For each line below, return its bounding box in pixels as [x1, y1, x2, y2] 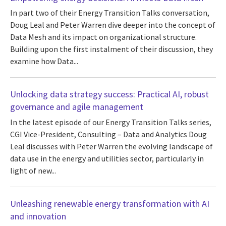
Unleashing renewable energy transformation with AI [10, 197, 209, 209]
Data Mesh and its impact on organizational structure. [10, 32, 197, 42]
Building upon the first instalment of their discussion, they [10, 44, 213, 54]
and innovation [10, 210, 66, 222]
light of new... [10, 165, 56, 176]
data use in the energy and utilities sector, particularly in [10, 153, 204, 163]
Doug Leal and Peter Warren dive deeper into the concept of [10, 20, 215, 30]
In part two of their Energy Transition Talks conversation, [10, 8, 209, 18]
